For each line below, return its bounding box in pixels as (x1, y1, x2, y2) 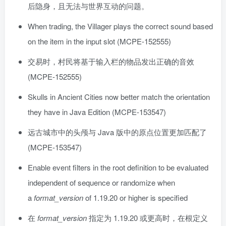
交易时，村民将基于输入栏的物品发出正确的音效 (28, 56, 194, 67)
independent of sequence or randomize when (28, 177, 175, 188)
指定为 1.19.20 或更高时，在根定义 (87, 212, 208, 223)
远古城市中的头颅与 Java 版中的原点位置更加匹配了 (28, 127, 207, 138)
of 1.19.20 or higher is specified (83, 192, 188, 203)
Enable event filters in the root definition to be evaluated (28, 162, 208, 173)
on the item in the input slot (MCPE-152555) (28, 36, 171, 47)
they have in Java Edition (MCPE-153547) (28, 106, 166, 118)
